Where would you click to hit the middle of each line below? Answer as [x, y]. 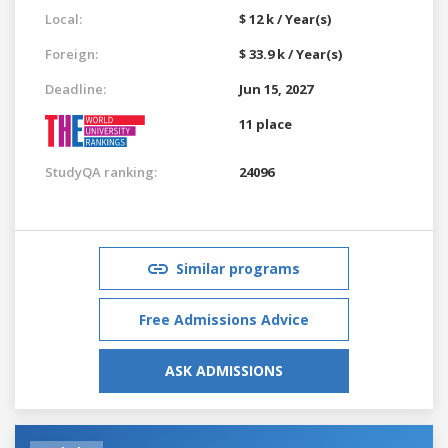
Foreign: [71, 53]
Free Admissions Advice [224, 319]
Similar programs [238, 268]
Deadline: [75, 88]
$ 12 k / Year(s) [285, 18]
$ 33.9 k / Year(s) [290, 53]
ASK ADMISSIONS [224, 370]
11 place [265, 123]
